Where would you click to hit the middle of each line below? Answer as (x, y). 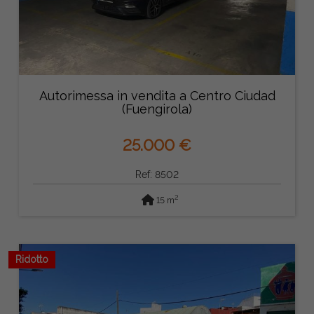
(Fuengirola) (157, 109)
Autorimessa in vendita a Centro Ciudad (157, 95)
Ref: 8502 (157, 174)
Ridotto (32, 260)
